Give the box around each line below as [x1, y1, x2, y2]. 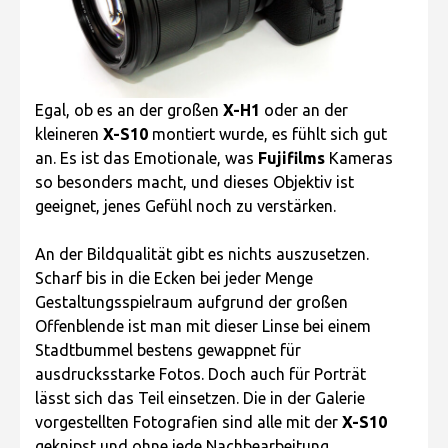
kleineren [35, 124, 103, 143]
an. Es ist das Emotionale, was [35, 148, 258, 167]
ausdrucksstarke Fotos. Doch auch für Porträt [35, 364, 366, 383]
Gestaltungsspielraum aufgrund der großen [35, 292, 348, 311]
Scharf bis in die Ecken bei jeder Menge [35, 268, 313, 287]
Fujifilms [258, 148, 325, 167]
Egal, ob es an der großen [35, 100, 223, 119]
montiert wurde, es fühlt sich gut [148, 124, 387, 143]
